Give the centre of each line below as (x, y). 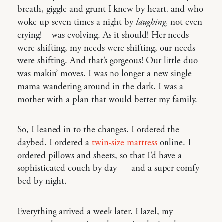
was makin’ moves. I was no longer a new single (105, 74)
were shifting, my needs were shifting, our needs (106, 48)
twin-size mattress (124, 143)
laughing (151, 22)
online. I (174, 143)
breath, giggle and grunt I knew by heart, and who (110, 9)
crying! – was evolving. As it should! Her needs (103, 35)
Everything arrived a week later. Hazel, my (95, 212)
